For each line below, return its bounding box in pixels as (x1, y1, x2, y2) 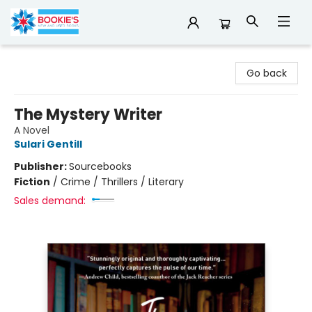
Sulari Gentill (14, 137, 82, 151)
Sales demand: (14, 194, 86, 208)
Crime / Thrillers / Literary (61, 175, 184, 189)
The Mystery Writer (14, 104, 162, 125)
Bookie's (10, 51, 49, 65)
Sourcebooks (69, 159, 132, 173)
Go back (247, 66, 287, 80)
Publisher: (14, 159, 69, 173)
